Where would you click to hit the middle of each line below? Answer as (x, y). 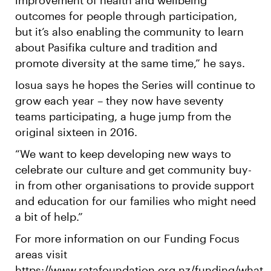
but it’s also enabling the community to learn (129, 31)
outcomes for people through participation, (126, 15)
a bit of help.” (49, 216)
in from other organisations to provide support (135, 185)
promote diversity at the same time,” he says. (130, 63)
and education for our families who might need (135, 201)
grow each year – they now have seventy (119, 100)
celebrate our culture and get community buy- (133, 169)
